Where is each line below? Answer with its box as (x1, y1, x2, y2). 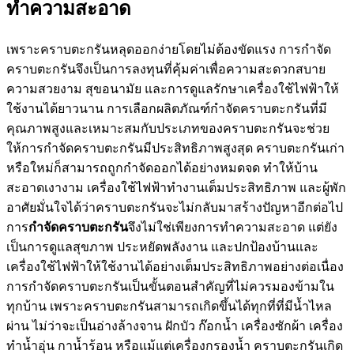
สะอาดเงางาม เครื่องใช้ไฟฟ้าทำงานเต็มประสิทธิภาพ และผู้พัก (6, 181, 346, 195)
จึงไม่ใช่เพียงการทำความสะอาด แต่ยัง (128, 220, 337, 235)
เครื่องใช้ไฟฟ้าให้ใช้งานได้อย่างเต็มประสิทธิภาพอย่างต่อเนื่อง (6, 260, 344, 274)
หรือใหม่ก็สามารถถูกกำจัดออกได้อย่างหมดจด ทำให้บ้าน (6, 161, 318, 175)
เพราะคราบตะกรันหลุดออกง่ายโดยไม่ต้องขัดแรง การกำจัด (6, 43, 331, 57)
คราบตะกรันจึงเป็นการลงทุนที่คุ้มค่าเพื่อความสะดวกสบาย (6, 62, 326, 77)
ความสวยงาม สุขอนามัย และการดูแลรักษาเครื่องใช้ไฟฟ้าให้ (6, 82, 339, 96)
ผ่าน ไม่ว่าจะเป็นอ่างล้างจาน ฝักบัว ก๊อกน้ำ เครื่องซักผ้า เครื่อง (6, 319, 343, 333)
